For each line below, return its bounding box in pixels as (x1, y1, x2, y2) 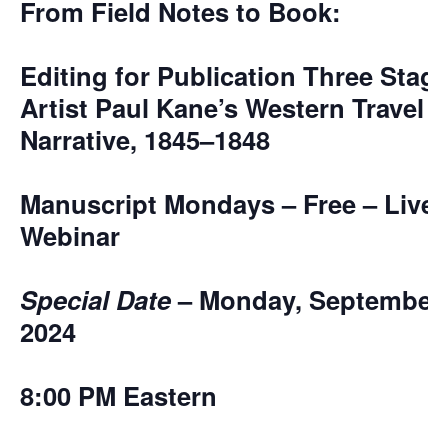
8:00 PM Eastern (20, 377, 217, 414)
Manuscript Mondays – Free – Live (20, 185, 442, 222)
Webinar (20, 217, 120, 254)
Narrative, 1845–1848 (20, 121, 270, 158)
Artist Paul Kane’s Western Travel (20, 89, 424, 126)
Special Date (20, 281, 171, 318)
